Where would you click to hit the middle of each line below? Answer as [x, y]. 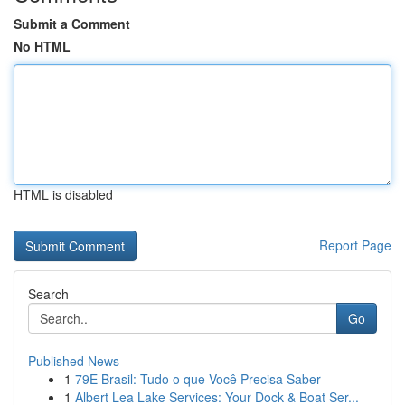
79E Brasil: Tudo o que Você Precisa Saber [198, 379]
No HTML [42, 46]
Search [48, 294]
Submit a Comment [72, 24]
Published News [74, 361]
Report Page [355, 245]
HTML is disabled [63, 194]
